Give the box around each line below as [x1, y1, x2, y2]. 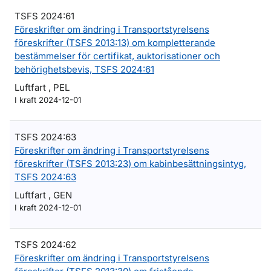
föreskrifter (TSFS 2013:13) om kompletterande [15, 37, 215, 48]
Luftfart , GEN [15, 189, 72, 201]
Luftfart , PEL [15, 82, 70, 93]
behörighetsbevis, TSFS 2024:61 [15, 64, 154, 75]
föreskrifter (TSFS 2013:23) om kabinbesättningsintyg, [15, 158, 246, 169]
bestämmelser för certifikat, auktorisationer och [15, 50, 220, 62]
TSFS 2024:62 [15, 239, 76, 250]
